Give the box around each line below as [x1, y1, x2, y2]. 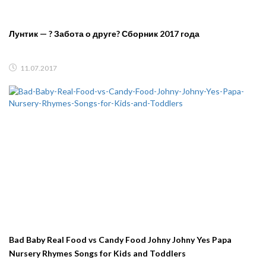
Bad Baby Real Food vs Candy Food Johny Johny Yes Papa [9, 235, 232, 245]
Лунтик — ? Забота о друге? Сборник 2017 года [9, 28, 199, 39]
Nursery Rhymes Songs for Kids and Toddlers [9, 248, 186, 259]
